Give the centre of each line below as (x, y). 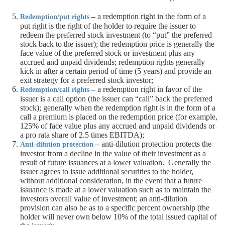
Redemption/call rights (55, 90)
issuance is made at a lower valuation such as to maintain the (116, 190)
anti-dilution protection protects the (155, 144)
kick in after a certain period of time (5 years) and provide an (116, 71)
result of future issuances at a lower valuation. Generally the (116, 162)
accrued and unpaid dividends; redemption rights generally (113, 62)
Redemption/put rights (55, 17)
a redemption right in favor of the (149, 89)
